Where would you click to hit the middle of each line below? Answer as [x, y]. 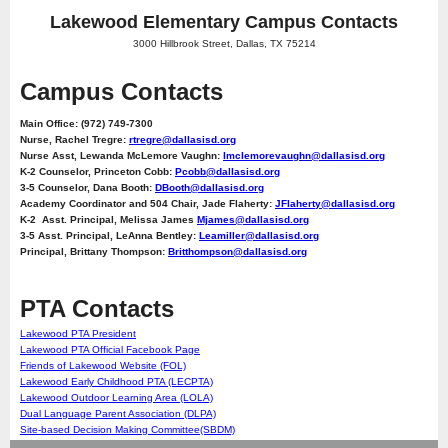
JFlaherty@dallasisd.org [335, 204]
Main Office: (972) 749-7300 [86, 124]
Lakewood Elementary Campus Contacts [224, 22]
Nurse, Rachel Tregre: [74, 140]
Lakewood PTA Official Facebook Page [110, 350]
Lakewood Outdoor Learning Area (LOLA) [116, 398]
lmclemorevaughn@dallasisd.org [304, 156]
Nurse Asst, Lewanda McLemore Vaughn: [121, 156]
